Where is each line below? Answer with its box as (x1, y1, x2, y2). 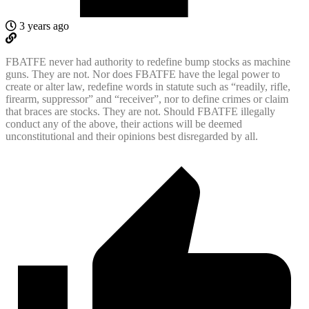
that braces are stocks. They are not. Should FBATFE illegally (6, 105, 275, 117)
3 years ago (17, 19, 69, 32)
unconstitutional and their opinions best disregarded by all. (6, 130, 258, 142)
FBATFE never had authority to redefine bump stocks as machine (6, 55, 290, 68)
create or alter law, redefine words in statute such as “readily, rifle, (6, 80, 290, 92)
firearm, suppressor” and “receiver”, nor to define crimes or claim (6, 92, 288, 105)
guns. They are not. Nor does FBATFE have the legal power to (6, 68, 280, 80)
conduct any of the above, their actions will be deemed (6, 117, 242, 130)
